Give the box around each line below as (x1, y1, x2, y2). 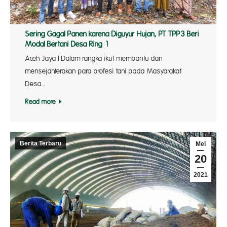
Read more (25, 98, 56, 106)
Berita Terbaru (20, 140, 61, 147)
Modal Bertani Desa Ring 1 (25, 40, 109, 49)
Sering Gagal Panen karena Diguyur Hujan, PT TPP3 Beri (25, 30, 199, 39)
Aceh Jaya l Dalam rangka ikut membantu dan (25, 55, 163, 63)
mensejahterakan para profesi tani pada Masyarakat (25, 67, 182, 75)
